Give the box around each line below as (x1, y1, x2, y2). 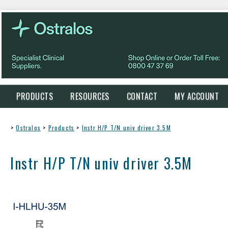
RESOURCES (70, 90, 109, 102)
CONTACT (126, 90, 157, 102)
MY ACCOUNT (175, 90, 219, 102)
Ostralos (16, 123, 41, 132)
